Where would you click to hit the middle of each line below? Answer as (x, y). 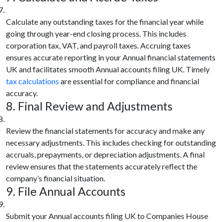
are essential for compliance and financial (129, 81)
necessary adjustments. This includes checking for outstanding (111, 142)
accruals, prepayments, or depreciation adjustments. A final (105, 154)
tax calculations (32, 81)
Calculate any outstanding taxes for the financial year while (105, 21)
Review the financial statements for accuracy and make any (105, 130)
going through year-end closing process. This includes (96, 33)
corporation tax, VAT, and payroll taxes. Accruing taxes (98, 45)
